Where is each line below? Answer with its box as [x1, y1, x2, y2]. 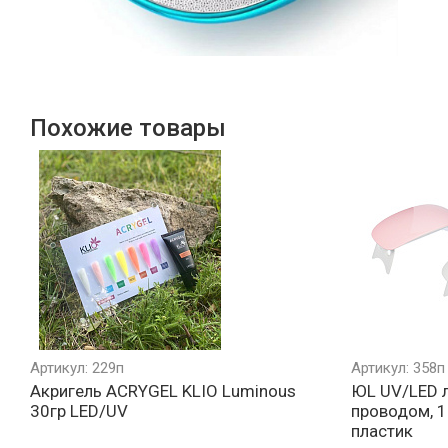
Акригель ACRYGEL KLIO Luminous [30, 381, 296, 402]
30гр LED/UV [30, 401, 128, 422]
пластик [351, 421, 413, 442]
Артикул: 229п [30, 359, 124, 378]
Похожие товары [30, 114, 226, 143]
